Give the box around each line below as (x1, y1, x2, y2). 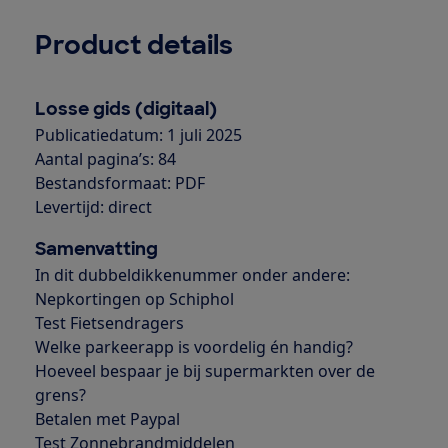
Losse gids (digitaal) (34, 97, 217, 122)
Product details (34, 28, 233, 63)
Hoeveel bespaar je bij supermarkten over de (34, 360, 375, 383)
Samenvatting (34, 237, 158, 262)
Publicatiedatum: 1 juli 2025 (34, 124, 242, 147)
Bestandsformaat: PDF (34, 172, 205, 195)
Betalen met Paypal (34, 408, 180, 431)
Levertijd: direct (34, 196, 152, 219)
